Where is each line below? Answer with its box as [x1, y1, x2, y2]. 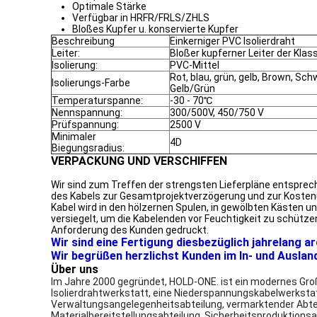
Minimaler [52, 131, 96, 142]
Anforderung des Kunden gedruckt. [51, 224, 209, 236]
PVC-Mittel [170, 59, 219, 71]
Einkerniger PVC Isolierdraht [170, 35, 295, 47]
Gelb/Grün [170, 83, 215, 94]
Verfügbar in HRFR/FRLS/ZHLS [72, 12, 209, 23]
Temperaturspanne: [52, 95, 143, 106]
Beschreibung [52, 35, 115, 47]
